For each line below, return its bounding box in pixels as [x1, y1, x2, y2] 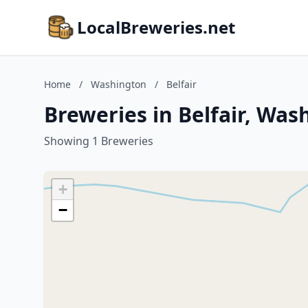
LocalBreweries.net [77, 16, 235, 38]
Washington [91, 78, 146, 91]
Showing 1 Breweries [44, 133, 153, 148]
